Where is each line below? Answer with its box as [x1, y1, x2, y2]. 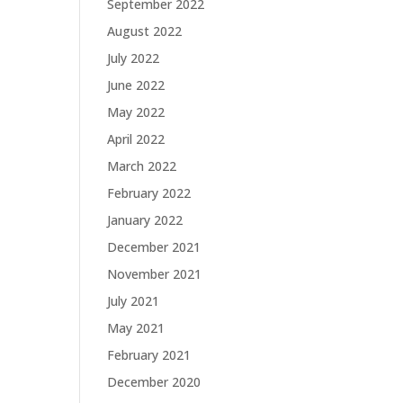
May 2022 [107, 103, 166, 121]
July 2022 [107, 49, 160, 67]
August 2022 [107, 22, 183, 40]
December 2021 [107, 238, 201, 256]
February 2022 [107, 184, 192, 202]
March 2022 [107, 157, 177, 175]
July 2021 [107, 292, 160, 310]
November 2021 [107, 265, 202, 283]
